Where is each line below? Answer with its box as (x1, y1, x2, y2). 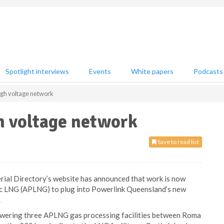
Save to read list (156, 138, 199, 145)
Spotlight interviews (5, 67, 69, 75)
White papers (131, 67, 173, 75)
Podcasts (193, 67, 223, 75)
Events (89, 67, 111, 75)
